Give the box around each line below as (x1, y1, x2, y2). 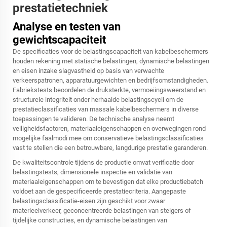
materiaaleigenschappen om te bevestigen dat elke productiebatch (13, 178, 203, 186)
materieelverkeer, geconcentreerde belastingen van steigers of (13, 207, 191, 215)
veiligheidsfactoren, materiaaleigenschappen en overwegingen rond (13, 125, 206, 133)
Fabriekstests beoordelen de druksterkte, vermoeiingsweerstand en (13, 86, 206, 94)
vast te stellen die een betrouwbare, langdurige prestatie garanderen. (13, 144, 208, 152)
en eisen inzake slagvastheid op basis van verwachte (13, 67, 164, 75)
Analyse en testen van (13, 20, 121, 33)
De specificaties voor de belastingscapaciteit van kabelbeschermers (13, 48, 208, 56)
